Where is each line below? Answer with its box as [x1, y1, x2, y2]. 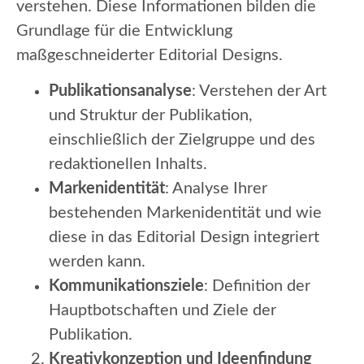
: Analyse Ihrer [165, 180, 267, 197]
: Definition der [204, 277, 310, 294]
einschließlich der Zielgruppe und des [49, 131, 315, 148]
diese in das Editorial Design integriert [49, 228, 319, 245]
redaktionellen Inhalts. [49, 155, 207, 172]
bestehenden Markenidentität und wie [49, 204, 322, 221]
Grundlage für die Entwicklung [16, 22, 232, 39]
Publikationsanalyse [49, 82, 192, 99]
